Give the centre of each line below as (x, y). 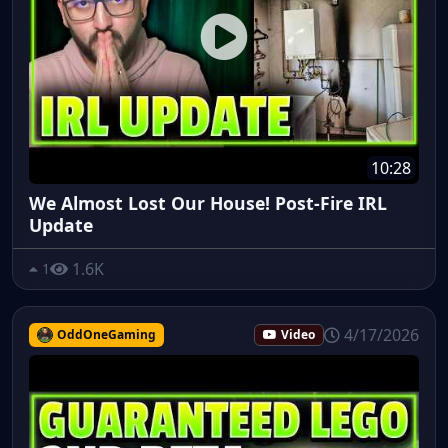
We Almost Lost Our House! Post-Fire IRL (208, 202)
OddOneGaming (106, 334)
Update (61, 224)
